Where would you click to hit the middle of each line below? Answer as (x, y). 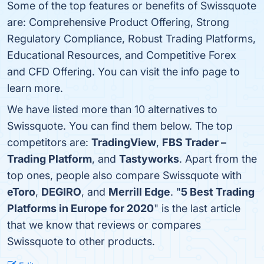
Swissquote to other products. (81, 241)
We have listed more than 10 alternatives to (112, 109)
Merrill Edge (139, 192)
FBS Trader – (194, 142)
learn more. (35, 88)
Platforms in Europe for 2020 (80, 208)
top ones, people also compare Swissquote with (124, 175)
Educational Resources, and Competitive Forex (122, 55)
